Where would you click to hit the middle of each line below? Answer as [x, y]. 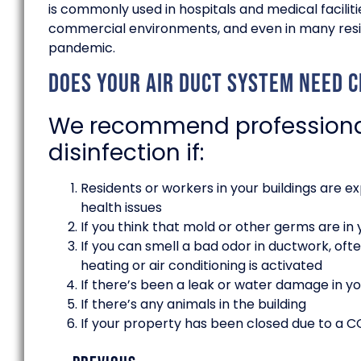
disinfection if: [126, 152]
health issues [121, 207]
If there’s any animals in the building [193, 304]
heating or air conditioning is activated [201, 265]
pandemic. [82, 48]
